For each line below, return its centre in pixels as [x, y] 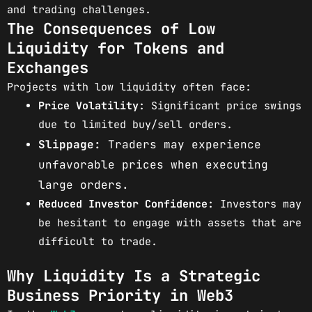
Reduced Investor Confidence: [126, 204]
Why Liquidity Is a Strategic [134, 276]
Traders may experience [181, 144]
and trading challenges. [79, 9]
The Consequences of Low [111, 29]
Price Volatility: [92, 106]
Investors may [258, 204]
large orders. [84, 185]
